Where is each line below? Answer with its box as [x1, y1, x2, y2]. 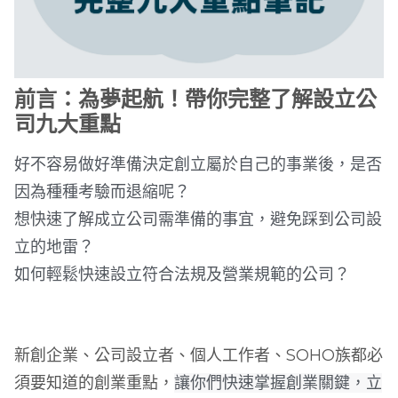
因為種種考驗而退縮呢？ [14, 182, 191, 203]
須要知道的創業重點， [14, 373, 175, 394]
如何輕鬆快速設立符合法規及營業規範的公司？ [14, 265, 351, 285]
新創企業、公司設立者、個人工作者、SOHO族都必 [14, 346, 384, 366]
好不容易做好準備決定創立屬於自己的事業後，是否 [14, 155, 383, 175]
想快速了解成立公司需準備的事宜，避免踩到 [14, 210, 335, 230]
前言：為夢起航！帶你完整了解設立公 [14, 86, 378, 113]
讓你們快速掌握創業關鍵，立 [174, 373, 383, 394]
